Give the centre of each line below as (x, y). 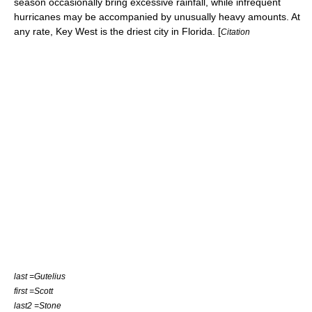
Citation (235, 32)
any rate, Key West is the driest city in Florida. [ (117, 31)
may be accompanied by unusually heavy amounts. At (180, 17)
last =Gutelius (40, 276)
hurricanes (37, 17)
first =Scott (33, 291)
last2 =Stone (38, 305)
